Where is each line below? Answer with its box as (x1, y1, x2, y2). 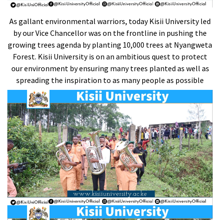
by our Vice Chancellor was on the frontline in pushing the (13, 28, 207, 38)
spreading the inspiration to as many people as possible (16, 75, 204, 85)
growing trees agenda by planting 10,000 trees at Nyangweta (8, 40, 212, 50)
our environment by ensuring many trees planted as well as (11, 63, 209, 74)
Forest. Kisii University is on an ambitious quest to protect (13, 52, 207, 62)
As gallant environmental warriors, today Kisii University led (9, 16, 211, 27)
